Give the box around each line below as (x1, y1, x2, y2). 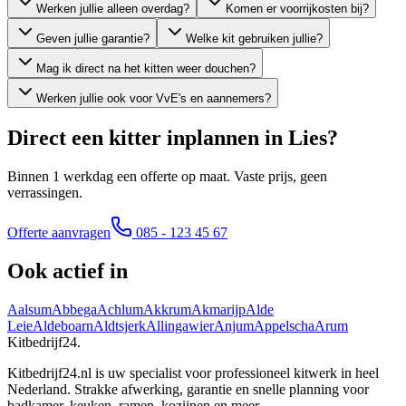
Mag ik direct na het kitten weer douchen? (36, 61, 256, 75)
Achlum (97, 301, 143, 317)
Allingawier (146, 317, 214, 333)
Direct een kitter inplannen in (7, 125, 288, 150)
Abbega (52, 301, 97, 317)
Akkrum (143, 301, 191, 317)
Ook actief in (7, 258, 128, 283)
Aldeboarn (33, 317, 93, 333)
